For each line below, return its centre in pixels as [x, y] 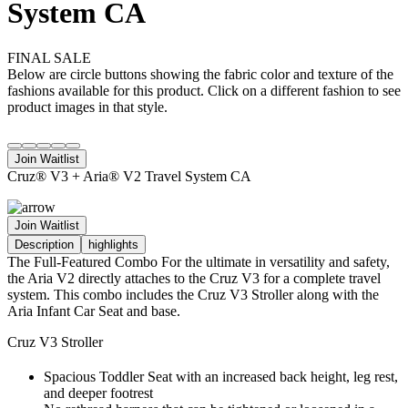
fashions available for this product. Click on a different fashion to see [204, 90]
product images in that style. [87, 107]
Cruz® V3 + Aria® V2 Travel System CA [129, 176]
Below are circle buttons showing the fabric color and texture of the [200, 74]
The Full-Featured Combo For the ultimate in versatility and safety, [199, 261]
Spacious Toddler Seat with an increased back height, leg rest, [221, 376]
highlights [113, 244]
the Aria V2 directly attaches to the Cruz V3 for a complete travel [194, 278]
